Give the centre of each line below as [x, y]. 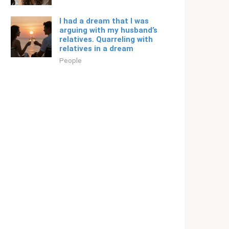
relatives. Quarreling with [106, 39]
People [71, 60]
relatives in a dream [96, 49]
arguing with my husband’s [108, 30]
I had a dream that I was [104, 21]
